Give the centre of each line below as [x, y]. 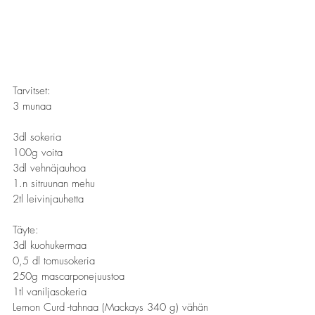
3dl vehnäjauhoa [49, 168]
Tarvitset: [32, 91]
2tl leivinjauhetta [48, 199]
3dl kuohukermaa [92, 245]
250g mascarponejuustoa [70, 276]
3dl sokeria [37, 137]
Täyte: [26, 230]
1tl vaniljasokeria [50, 292]
